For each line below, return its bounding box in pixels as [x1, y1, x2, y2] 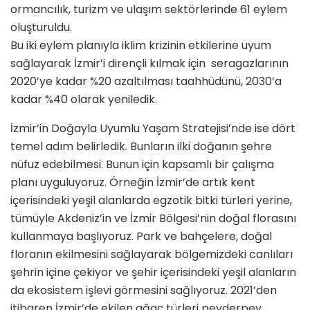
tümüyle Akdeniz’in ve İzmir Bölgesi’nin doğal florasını [10, 210, 296, 226]
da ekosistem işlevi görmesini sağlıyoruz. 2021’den [10, 282, 277, 298]
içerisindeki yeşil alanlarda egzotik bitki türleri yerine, [10, 192, 292, 208]
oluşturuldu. [10, 19, 72, 35]
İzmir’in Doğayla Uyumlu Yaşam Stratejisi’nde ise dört [10, 120, 295, 136]
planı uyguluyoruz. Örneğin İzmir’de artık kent [10, 174, 255, 190]
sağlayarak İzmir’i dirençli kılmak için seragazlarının [10, 55, 289, 71]
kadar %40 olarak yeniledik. [10, 91, 157, 107]
